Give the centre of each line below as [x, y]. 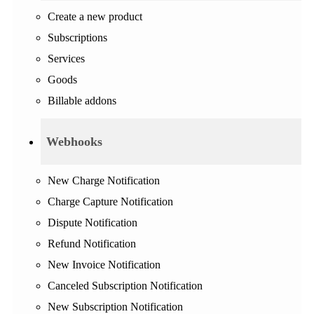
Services [66, 58]
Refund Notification [92, 244]
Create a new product [95, 16]
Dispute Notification [93, 223]
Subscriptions [77, 37]
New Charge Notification [104, 181]
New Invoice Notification [104, 265]
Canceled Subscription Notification [125, 286]
